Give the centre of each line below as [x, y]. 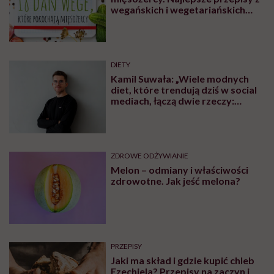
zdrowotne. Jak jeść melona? [176, 180]
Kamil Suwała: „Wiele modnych [180, 78]
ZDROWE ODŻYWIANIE [150, 155]
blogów [128, 21]
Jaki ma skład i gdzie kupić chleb [183, 261]
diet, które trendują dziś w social [184, 89]
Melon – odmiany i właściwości [180, 169]
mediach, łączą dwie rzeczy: [173, 100]
